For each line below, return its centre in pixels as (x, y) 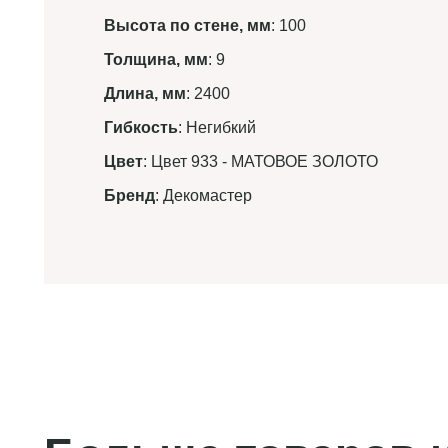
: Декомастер (203, 195)
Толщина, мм (156, 59)
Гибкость (141, 127)
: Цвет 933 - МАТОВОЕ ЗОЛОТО (260, 161)
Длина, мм (145, 93)
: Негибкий (217, 127)
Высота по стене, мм (187, 25)
